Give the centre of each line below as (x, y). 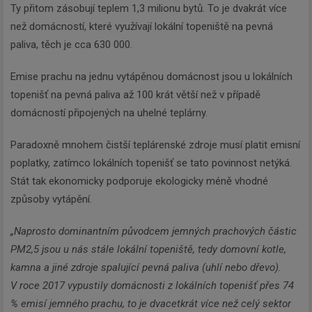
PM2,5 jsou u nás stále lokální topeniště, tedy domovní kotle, (148, 250)
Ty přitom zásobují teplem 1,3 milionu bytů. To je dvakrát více (149, 9)
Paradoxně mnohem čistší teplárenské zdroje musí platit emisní (155, 145)
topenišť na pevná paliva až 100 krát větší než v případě (135, 95)
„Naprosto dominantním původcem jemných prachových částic (154, 232)
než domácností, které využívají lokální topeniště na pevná (142, 27)
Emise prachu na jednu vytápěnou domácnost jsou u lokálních (151, 77)
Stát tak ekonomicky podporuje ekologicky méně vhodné (139, 181)
